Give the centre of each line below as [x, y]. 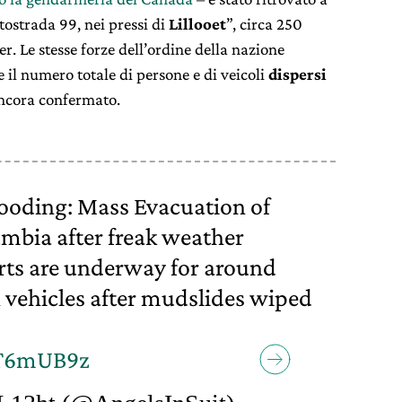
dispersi [297, 74]
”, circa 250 [264, 23]
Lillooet [197, 23]
